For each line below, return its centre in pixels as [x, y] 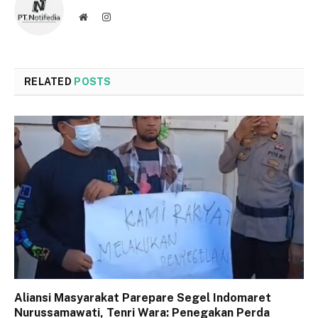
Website [103, 17]
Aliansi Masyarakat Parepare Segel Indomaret [143, 297]
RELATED [49, 82]
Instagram [130, 17]
